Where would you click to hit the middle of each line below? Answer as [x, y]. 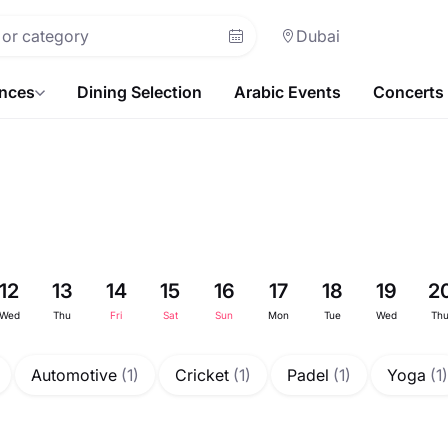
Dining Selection [139, 92]
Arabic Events [287, 92]
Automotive [76, 375]
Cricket [204, 375]
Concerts [408, 92]
